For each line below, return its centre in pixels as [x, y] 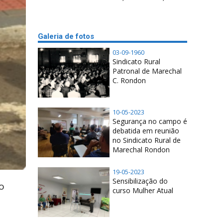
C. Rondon [129, 80]
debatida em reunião [146, 131]
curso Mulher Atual [143, 190]
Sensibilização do [140, 181]
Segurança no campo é [150, 121]
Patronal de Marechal [147, 71]
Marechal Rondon [141, 150]
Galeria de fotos [66, 36]
